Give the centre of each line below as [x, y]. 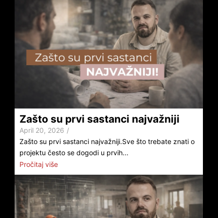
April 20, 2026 [42, 130]
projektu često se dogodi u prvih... [74, 152]
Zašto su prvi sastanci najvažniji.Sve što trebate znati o [107, 141]
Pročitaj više [39, 164]
